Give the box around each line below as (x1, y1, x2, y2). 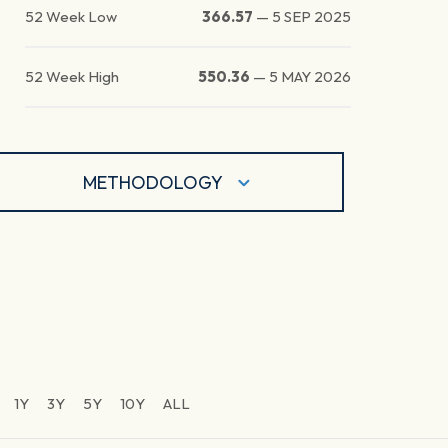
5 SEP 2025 (272, 7, 352, 27)
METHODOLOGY (83, 170, 224, 194)
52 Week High (25, 67, 120, 87)
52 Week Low (25, 7, 118, 27)
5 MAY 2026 (269, 67, 352, 87)
